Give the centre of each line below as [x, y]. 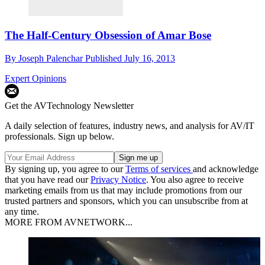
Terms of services [159, 169]
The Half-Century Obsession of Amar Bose [108, 35]
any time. [22, 212]
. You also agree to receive [195, 180]
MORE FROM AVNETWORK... [69, 222]
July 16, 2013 [150, 59]
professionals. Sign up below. [59, 137]
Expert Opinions [35, 79]
